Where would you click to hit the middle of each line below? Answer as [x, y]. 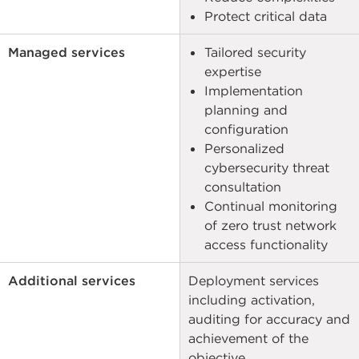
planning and [246, 110]
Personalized [244, 149]
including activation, [251, 300]
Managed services [67, 52]
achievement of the [248, 339]
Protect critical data [265, 16]
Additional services [72, 281]
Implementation [253, 91]
